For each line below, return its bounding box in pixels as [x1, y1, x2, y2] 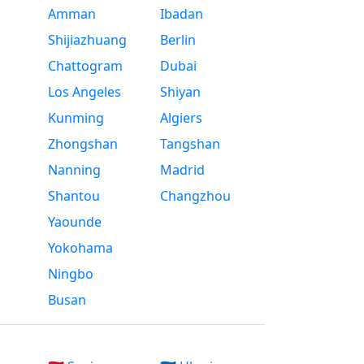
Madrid [160, 161, 206, 180]
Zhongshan [47, 135, 118, 154]
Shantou [47, 187, 100, 206]
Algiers [160, 109, 203, 128]
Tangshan [160, 135, 221, 154]
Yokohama [47, 239, 113, 258]
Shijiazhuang [47, 31, 127, 50]
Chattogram [47, 57, 123, 76]
